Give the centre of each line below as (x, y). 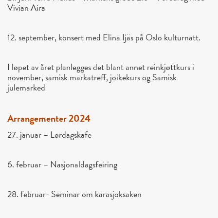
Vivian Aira (26, 8)
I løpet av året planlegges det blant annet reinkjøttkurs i (101, 67)
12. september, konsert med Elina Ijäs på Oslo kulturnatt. (104, 37)
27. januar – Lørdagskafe (49, 135)
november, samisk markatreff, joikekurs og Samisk (92, 77)
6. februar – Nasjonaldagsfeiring (62, 164)
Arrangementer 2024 (49, 118)
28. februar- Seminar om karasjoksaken (74, 194)
